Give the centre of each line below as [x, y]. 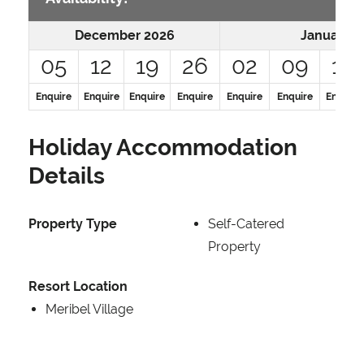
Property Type [73, 224]
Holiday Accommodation [163, 148]
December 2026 [124, 36]
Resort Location [78, 287]
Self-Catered [246, 224]
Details [67, 176]
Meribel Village [89, 310]
